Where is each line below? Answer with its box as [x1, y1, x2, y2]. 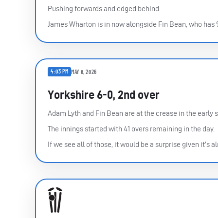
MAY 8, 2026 [71, 69, 97, 75]
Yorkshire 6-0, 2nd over [48, 88, 160, 102]
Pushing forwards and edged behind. [48, 4, 161, 13]
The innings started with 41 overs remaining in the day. [48, 125, 215, 133]
